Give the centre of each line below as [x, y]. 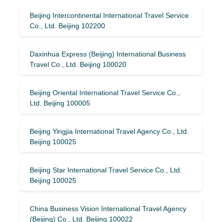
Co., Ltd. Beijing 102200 [67, 26]
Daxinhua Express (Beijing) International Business [108, 54]
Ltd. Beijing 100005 [60, 103]
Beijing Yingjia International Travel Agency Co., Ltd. [109, 131]
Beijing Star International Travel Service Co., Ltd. [106, 170]
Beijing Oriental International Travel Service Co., [105, 92]
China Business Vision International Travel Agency [108, 208]
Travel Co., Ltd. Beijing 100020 [78, 64]
